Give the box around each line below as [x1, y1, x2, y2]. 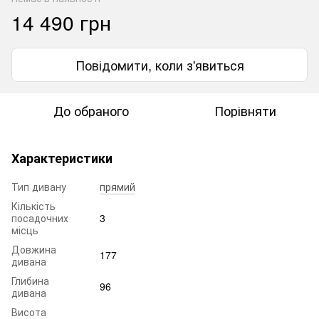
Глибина [11, 273, 49, 288]
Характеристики [11, 148, 113, 167]
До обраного [53, 100, 129, 120]
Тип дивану [11, 179, 66, 194]
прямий [100, 179, 135, 194]
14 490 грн [11, 7, 111, 36]
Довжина [11, 241, 56, 256]
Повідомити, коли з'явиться [75, 55, 244, 74]
